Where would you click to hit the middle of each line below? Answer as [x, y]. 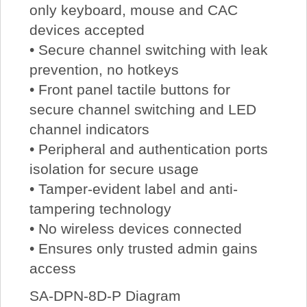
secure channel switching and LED [143, 110]
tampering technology [100, 209]
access [52, 269]
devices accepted [87, 30]
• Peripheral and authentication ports [148, 149]
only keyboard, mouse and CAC [133, 10]
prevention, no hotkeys [104, 70]
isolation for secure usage [114, 169]
